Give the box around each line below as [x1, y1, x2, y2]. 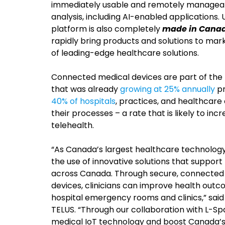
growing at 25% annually [118, 83, 215, 95]
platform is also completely [51, 23, 162, 35]
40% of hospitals [51, 95, 116, 107]
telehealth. [51, 120, 94, 131]
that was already [51, 83, 118, 95]
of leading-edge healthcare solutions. [51, 47, 199, 59]
